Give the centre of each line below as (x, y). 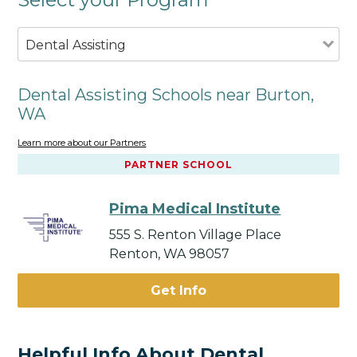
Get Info (178, 291)
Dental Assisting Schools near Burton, (166, 94)
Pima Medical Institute (195, 209)
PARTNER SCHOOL (178, 165)
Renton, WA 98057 (170, 254)
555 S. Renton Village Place (196, 235)
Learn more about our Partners (82, 143)
